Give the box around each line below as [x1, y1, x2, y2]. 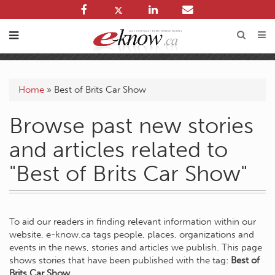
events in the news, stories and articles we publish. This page [9, 242, 262, 253]
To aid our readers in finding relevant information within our [9, 216, 256, 227]
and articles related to [9, 136, 228, 163]
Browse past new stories [9, 112, 254, 139]
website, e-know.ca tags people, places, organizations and [9, 229, 254, 240]
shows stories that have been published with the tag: [9, 255, 231, 266]
